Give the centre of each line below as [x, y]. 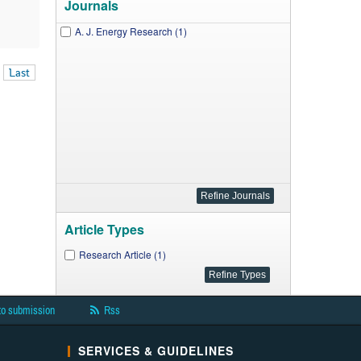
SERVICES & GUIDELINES [156, 351]
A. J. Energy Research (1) [131, 31]
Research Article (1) [122, 254]
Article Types [104, 229]
